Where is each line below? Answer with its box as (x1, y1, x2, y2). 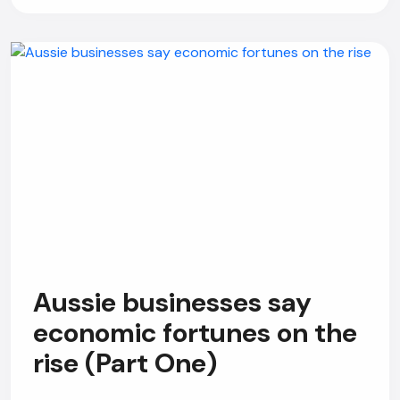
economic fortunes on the (33, 315, 357, 350)
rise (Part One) (33, 346, 217, 380)
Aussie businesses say (33, 285, 312, 320)
